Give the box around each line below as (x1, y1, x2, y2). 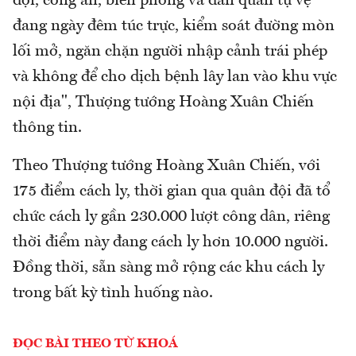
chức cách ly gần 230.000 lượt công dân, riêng (13, 208, 330, 225)
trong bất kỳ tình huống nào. (13, 284, 213, 301)
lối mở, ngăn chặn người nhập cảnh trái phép (13, 43, 327, 60)
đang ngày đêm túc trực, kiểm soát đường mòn (13, 17, 335, 34)
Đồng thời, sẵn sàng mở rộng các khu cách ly (13, 259, 324, 276)
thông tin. (13, 119, 82, 136)
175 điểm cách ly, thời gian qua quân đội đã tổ (13, 183, 331, 199)
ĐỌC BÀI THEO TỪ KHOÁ (13, 337, 178, 350)
